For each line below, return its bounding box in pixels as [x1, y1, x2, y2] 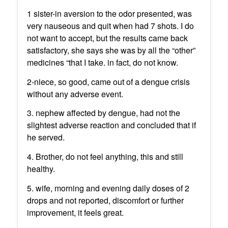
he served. [26, 131, 65, 144]
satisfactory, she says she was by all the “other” [26, 44, 195, 56]
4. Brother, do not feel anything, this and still [26, 150, 183, 162]
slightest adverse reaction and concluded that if [26, 119, 196, 131]
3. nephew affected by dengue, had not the [26, 107, 180, 119]
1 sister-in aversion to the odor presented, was [26, 8, 192, 20]
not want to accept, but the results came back [26, 32, 188, 44]
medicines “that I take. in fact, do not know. [26, 56, 178, 69]
